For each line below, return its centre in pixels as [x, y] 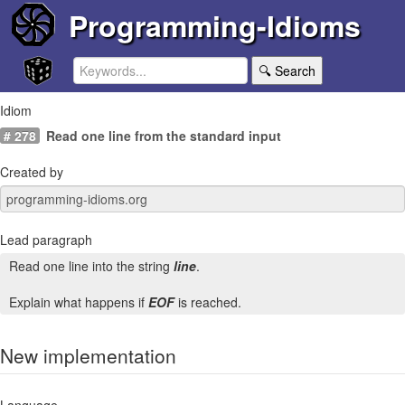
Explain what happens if [79, 302]
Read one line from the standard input [164, 136]
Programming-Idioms [214, 26]
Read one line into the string [91, 266]
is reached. [208, 302]
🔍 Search [287, 71]
